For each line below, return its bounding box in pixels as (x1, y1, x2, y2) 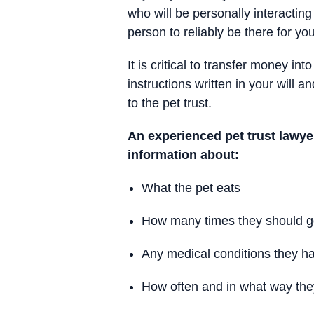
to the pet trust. (128, 96, 212, 110)
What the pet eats (142, 181, 240, 195)
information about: (128, 148, 239, 162)
